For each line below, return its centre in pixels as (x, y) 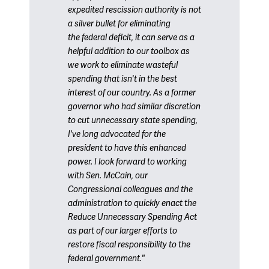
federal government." (106, 258)
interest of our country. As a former (132, 93)
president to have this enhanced (127, 148)
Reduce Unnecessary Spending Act (132, 217)
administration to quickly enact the (132, 203)
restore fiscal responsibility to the (129, 245)
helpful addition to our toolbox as (129, 51)
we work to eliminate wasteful (123, 65)
